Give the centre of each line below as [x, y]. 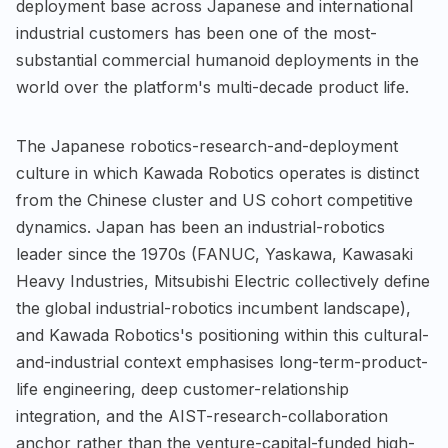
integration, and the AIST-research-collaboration [202, 415]
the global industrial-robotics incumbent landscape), [213, 307]
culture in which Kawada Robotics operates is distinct [217, 172]
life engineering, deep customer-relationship [182, 388]
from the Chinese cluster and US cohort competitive [214, 199]
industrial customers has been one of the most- [196, 32]
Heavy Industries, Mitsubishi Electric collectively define [223, 280]
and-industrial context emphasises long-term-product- [222, 361]
